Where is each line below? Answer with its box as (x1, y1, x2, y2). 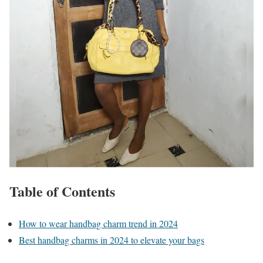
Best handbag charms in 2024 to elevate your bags (19, 233, 204, 246)
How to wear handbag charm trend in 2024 (19, 217, 178, 230)
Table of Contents (9, 180, 115, 201)
